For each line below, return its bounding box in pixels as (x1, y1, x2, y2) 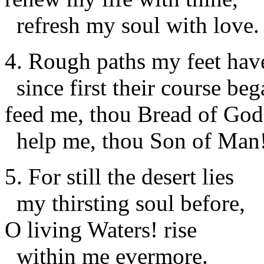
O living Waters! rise (5, 216, 197, 242)
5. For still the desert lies (5, 163, 234, 189)
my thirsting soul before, (5, 190, 245, 216)
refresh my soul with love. (5, 12, 259, 38)
